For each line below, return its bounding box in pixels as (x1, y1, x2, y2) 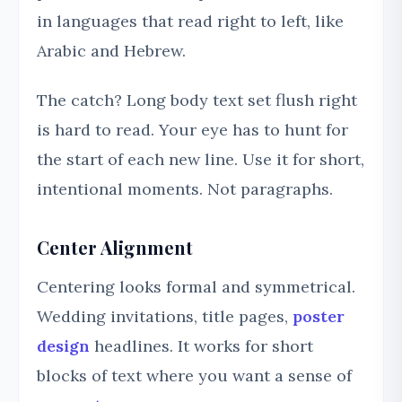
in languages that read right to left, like (37, 11, 344, 32)
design (37, 336, 90, 357)
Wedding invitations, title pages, (37, 306, 293, 328)
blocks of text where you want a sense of (37, 365, 352, 387)
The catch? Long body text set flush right (37, 90, 357, 111)
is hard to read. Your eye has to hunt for (37, 119, 348, 141)
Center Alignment (37, 235, 193, 260)
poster (293, 306, 345, 328)
